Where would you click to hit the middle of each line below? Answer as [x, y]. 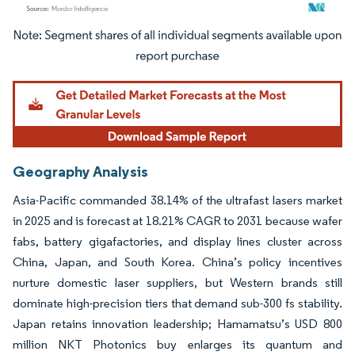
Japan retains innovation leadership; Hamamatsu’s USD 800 [177, 324]
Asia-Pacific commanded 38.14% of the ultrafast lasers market [177, 200]
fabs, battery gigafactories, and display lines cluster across [177, 242]
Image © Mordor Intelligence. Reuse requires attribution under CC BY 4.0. [168, 38]
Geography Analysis [80, 172]
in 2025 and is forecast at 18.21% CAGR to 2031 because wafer [177, 221]
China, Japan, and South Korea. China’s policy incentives [177, 262]
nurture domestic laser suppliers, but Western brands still [177, 283]
